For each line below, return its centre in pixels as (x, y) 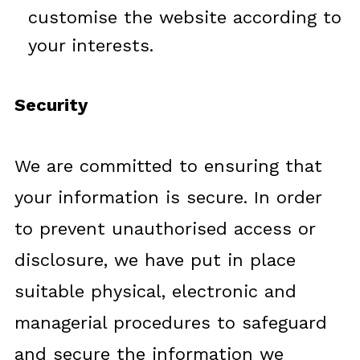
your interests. (90, 45)
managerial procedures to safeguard (170, 323)
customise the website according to (184, 17)
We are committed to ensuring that (168, 166)
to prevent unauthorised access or (164, 229)
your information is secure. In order (168, 197)
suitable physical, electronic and (155, 291)
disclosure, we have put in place (155, 260)
